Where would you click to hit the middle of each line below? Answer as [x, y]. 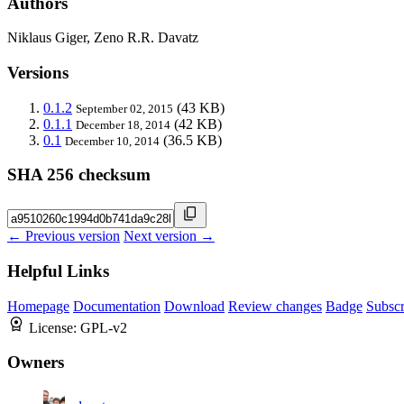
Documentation [117, 306]
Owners [36, 363]
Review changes [275, 306]
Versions [38, 73]
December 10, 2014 [112, 141]
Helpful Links [58, 271]
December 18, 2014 [123, 124]
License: [55, 327]
